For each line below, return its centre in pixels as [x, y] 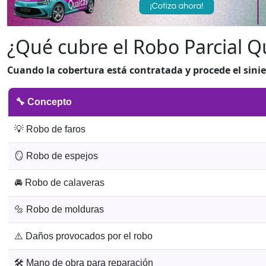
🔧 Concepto [44, 102]
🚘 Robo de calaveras [59, 183]
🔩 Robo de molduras [59, 209]
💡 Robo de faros [50, 129]
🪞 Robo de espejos [56, 156]
